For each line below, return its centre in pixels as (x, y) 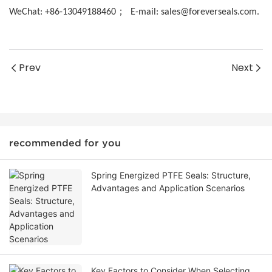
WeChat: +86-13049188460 (63, 12)
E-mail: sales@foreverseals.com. (192, 12)
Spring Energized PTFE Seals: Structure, (171, 175)
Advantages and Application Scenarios (168, 188)
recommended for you (65, 143)
